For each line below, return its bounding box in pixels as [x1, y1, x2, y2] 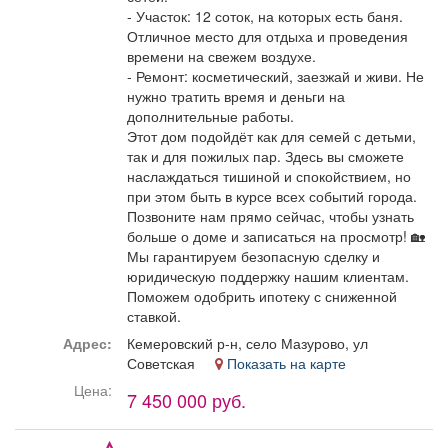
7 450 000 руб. [127, 387, 246, 414]
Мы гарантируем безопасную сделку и [127, 246, 380, 267]
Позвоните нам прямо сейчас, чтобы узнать [127, 206, 414, 227]
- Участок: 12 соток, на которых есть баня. [127, 6, 403, 27]
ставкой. [127, 306, 181, 327]
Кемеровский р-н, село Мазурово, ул [127, 333, 368, 354]
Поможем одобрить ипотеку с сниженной [127, 286, 397, 307]
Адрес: [63, 333, 112, 354]
